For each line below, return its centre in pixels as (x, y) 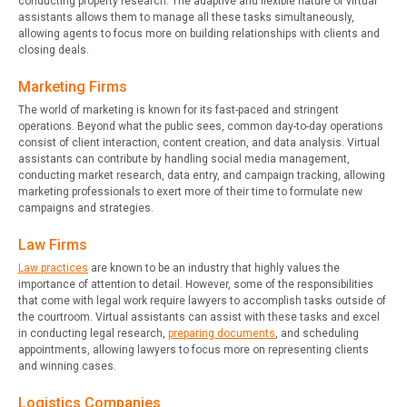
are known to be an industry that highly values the (214, 268)
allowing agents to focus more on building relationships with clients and (199, 34)
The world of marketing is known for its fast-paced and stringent (179, 110)
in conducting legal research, (93, 334)
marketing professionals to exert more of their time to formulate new (190, 192)
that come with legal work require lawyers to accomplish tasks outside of (202, 301)
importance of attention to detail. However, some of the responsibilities (196, 285)
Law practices (53, 268)
